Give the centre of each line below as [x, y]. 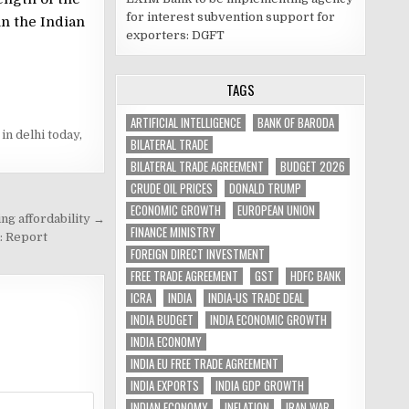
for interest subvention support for [231, 17]
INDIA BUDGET [162, 320]
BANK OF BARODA [296, 122]
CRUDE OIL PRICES [172, 188]
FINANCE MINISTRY [173, 232]
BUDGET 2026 [313, 166]
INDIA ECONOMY [166, 341]
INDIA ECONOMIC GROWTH [268, 320]
